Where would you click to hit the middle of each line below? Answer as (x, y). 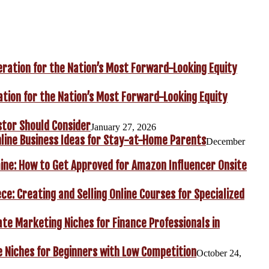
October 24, (219, 253)
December (225, 142)
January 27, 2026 (123, 127)
